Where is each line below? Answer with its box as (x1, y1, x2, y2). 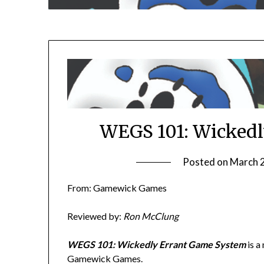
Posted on (183, 155, 230, 168)
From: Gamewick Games (67, 181, 167, 193)
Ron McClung (123, 210, 179, 222)
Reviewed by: (67, 210, 124, 222)
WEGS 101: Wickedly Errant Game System (67, 238, 246, 250)
